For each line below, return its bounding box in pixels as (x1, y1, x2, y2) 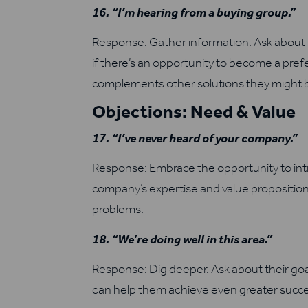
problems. (92, 201, 144, 217)
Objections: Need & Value (92, 100, 296, 122)
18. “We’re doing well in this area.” (92, 231, 273, 247)
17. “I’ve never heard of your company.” (92, 130, 298, 146)
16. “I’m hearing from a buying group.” (92, 4, 296, 20)
